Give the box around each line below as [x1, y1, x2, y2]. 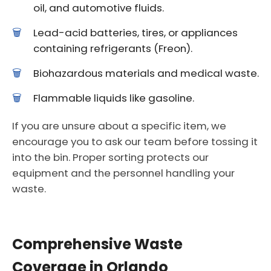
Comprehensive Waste [12, 234, 183, 254]
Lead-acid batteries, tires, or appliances [33, 25, 238, 40]
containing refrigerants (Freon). [33, 41, 192, 56]
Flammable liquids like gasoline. [33, 91, 194, 105]
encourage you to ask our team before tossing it [12, 134, 258, 149]
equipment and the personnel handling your [12, 166, 235, 180]
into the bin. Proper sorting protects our [12, 150, 209, 165]
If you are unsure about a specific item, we [12, 119, 226, 133]
